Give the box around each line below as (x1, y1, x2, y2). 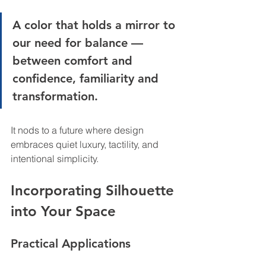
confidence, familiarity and (12, 71, 162, 86)
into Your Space (11, 202, 116, 220)
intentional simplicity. (11, 153, 99, 165)
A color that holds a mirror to (12, 18, 179, 33)
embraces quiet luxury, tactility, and (11, 138, 161, 151)
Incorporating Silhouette (11, 182, 178, 199)
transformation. (12, 89, 98, 104)
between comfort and (12, 53, 136, 68)
